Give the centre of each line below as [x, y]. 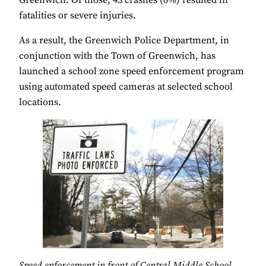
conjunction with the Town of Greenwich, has [117, 56]
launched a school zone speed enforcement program [132, 71]
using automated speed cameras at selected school [126, 86]
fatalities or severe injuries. [77, 15]
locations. [40, 102]
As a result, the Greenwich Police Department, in [124, 40]
